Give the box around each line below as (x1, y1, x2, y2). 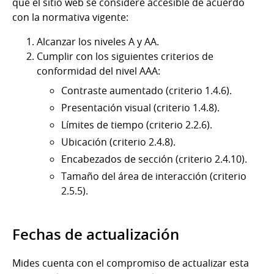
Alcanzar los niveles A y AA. (37, 34, 159, 48)
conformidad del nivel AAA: (37, 64, 160, 78)
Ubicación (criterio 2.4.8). (61, 135, 176, 149)
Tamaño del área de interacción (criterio (61, 169, 246, 183)
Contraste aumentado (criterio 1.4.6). (61, 83, 232, 97)
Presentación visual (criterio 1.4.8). (61, 100, 220, 114)
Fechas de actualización (12, 224, 179, 244)
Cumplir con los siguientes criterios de (37, 49, 213, 63)
